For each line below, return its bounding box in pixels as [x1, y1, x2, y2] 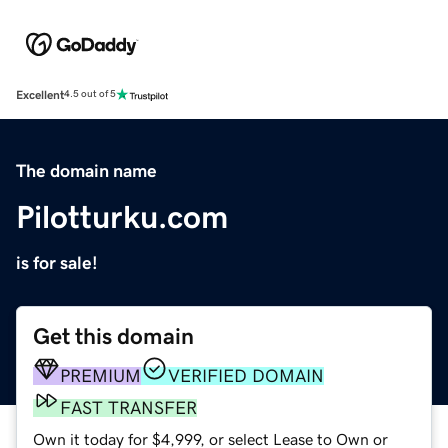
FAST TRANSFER [60, 398, 197, 417]
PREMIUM [60, 366, 141, 385]
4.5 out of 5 [64, 89, 116, 100]
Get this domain [33, 324, 194, 348]
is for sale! [16, 253, 98, 272]
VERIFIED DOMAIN [168, 366, 324, 385]
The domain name [16, 161, 157, 180]
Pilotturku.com [16, 200, 228, 233]
